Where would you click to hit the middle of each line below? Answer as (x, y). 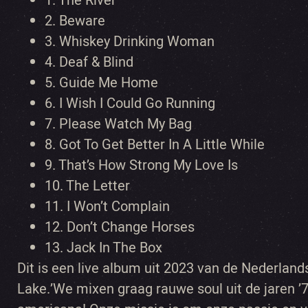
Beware (84, 21)
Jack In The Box (116, 248)
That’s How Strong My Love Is (150, 165)
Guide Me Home (110, 83)
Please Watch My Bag (125, 124)
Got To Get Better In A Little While (164, 145)
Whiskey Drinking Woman (137, 42)
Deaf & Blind (98, 62)
